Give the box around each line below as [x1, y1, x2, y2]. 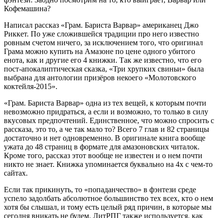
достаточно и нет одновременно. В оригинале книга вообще [4, 133, 205, 142]
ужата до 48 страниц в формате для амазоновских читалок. [4, 142, 200, 151]
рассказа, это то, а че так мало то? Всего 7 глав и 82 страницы [4, 125, 209, 133]
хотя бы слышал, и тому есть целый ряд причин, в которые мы [4, 202, 212, 211]
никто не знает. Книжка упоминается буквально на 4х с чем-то [4, 160, 213, 168]
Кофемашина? [4, 4, 53, 13]
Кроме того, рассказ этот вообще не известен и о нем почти [4, 151, 202, 160]
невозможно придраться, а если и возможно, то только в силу [4, 107, 208, 116]
